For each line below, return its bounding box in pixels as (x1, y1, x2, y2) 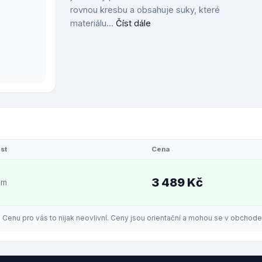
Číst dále (116, 18, 151, 28)
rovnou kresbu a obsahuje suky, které (70, 5, 220, 15)
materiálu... (70, 18, 116, 28)
